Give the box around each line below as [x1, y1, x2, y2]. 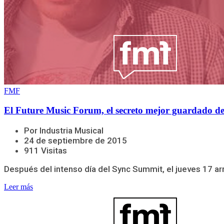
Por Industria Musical [24, 125, 103, 135]
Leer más [4, 182, 33, 191]
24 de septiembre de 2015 [24, 135, 127, 145]
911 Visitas [24, 145, 67, 155]
